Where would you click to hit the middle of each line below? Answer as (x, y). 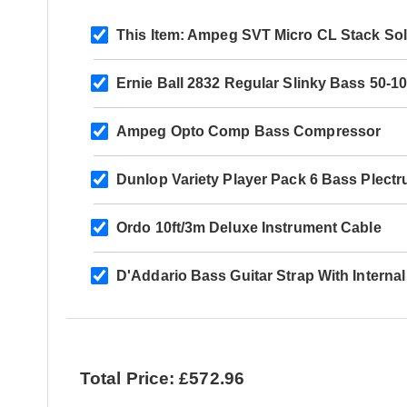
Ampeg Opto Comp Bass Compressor (249, 131)
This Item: (150, 35)
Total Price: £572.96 (162, 378)
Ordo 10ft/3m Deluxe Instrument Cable (249, 227)
